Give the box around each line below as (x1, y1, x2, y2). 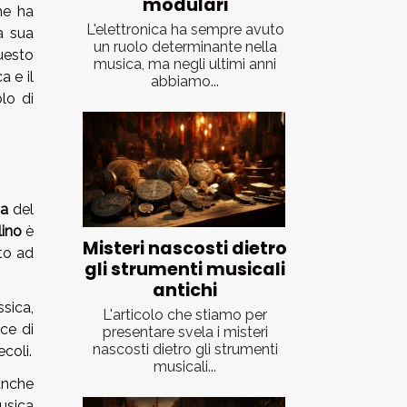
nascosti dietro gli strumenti (92, 340, 278, 358)
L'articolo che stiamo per (103, 305, 267, 323)
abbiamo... (151, 72, 219, 90)
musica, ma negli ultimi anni (94, 55, 276, 73)
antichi (153, 277, 217, 303)
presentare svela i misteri (102, 323, 268, 341)
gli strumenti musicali (84, 256, 285, 282)
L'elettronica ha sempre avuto (85, 20, 284, 38)
